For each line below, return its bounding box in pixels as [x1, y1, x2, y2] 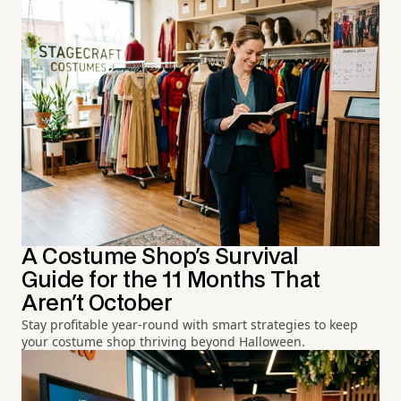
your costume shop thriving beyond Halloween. [21, 332, 305, 350]
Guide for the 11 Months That [21, 269, 320, 291]
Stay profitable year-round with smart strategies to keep [21, 315, 358, 333]
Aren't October [21, 293, 173, 314]
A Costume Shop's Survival [21, 246, 299, 268]
